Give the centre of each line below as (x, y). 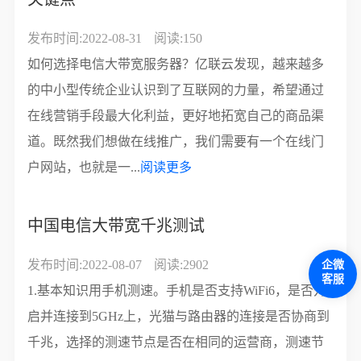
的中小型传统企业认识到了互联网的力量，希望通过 (176, 90)
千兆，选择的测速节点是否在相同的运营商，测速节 (176, 342)
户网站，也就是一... (84, 167)
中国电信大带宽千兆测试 (116, 226)
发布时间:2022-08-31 (85, 38)
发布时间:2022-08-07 (85, 265)
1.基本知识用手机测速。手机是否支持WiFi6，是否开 (177, 290)
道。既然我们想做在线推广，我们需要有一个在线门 (176, 141)
